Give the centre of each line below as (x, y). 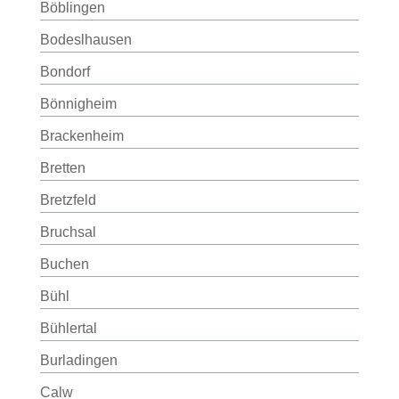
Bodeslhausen (85, 40)
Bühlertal (68, 328)
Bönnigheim (78, 104)
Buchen (64, 264)
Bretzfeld (68, 200)
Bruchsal (68, 232)
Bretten (62, 168)
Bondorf (65, 72)
